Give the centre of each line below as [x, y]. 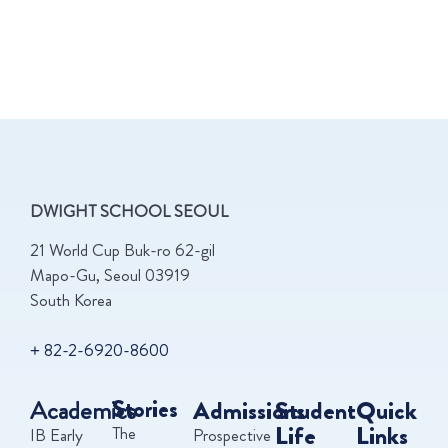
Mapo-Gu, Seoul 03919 [110, 275]
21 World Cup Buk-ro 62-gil [122, 250]
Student [315, 410]
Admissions [249, 410]
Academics [83, 410]
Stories [144, 409]
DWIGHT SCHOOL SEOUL [129, 211]
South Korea [71, 300]
